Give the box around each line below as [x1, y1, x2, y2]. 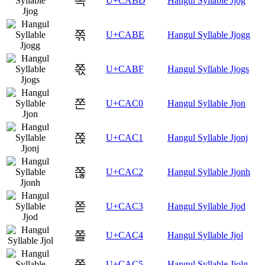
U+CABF [106, 63, 144, 74]
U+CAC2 [106, 166, 143, 177]
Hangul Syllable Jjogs [167, 63, 249, 74]
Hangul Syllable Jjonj [167, 132, 248, 143]
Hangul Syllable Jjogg [167, 29, 250, 40]
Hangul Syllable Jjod [167, 201, 245, 211]
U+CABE [106, 29, 144, 40]
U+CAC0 [106, 98, 143, 108]
